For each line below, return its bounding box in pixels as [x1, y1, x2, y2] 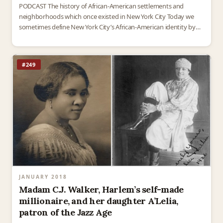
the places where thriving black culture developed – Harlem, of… [19, 33, 200, 42]
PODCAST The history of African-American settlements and [19, 1, 184, 11]
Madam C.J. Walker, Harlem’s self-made [19, 183, 184, 195]
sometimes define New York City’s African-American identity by [19, 22, 196, 32]
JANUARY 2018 [19, 173, 67, 180]
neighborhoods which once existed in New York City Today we [19, 12, 194, 21]
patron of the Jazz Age [19, 206, 112, 218]
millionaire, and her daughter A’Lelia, [19, 195, 178, 207]
